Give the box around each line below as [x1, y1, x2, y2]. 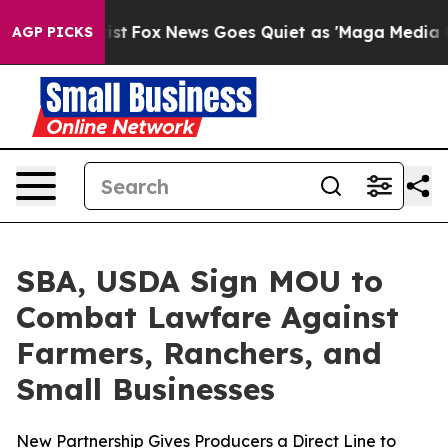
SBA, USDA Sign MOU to [16, 262, 383, 300]
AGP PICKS [12, 23, 93, 41]
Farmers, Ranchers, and [16, 334, 382, 372]
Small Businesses [16, 370, 275, 408]
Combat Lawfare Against [16, 298, 399, 336]
